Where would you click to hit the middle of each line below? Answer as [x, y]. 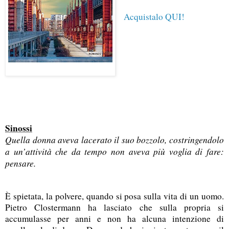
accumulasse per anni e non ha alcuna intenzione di [114, 218]
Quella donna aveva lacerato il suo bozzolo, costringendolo [114, 139]
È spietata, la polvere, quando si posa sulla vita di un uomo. [114, 196]
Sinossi [19, 128]
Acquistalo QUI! [154, 16]
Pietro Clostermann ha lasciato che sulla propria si [114, 207]
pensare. [20, 163]
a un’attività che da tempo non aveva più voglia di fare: [114, 151]
